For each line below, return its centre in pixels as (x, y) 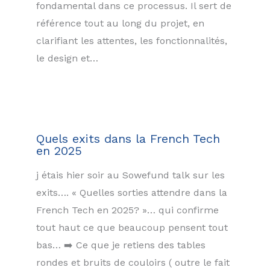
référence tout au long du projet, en (120, 23)
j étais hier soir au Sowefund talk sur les (130, 175)
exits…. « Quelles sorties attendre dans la (132, 192)
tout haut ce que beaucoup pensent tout (132, 227)
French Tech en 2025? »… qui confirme (127, 210)
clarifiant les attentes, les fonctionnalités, (132, 40)
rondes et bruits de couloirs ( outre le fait (133, 262)
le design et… (67, 58)
